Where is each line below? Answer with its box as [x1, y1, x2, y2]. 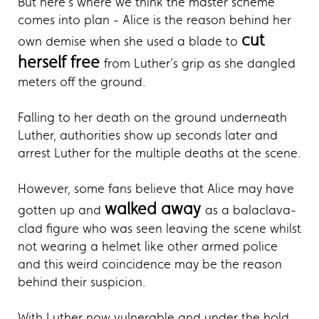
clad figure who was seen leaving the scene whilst [18, 221, 301, 237]
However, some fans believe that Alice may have [18, 181, 294, 197]
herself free [18, 53, 104, 73]
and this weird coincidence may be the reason [18, 256, 282, 273]
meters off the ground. [18, 74, 149, 90]
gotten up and [18, 202, 105, 219]
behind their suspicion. [18, 274, 145, 291]
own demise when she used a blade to [18, 33, 241, 50]
